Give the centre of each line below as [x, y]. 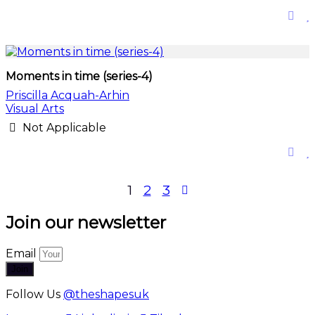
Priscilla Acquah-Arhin [67, 95]
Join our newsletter [86, 222]
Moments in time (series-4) [79, 76]
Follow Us [34, 294]
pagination [51, 211]
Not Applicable [63, 128]
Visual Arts [35, 109]
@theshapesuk [106, 294]
